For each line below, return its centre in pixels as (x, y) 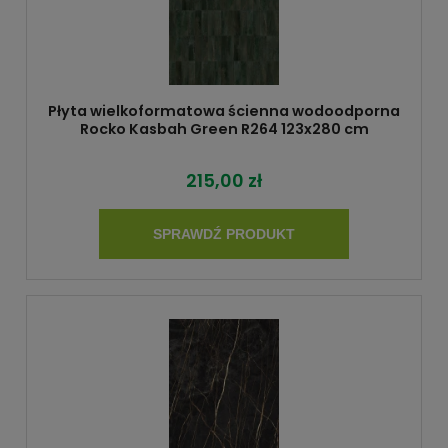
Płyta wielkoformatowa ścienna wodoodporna (224, 110)
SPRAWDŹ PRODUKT (224, 234)
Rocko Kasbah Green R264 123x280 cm (224, 128)
